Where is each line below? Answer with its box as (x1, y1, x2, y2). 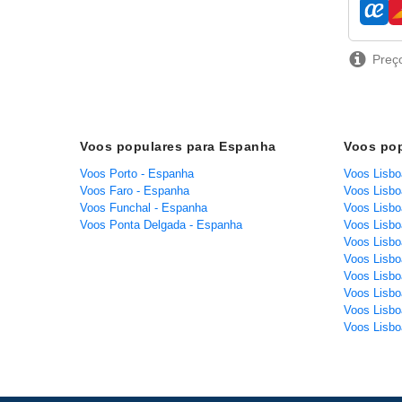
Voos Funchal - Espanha (80, 201, 207, 215)
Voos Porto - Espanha (80, 167, 194, 181)
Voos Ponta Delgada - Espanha (80, 218, 242, 232)
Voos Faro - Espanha (80, 184, 189, 198)
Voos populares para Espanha (80, 139, 276, 154)
